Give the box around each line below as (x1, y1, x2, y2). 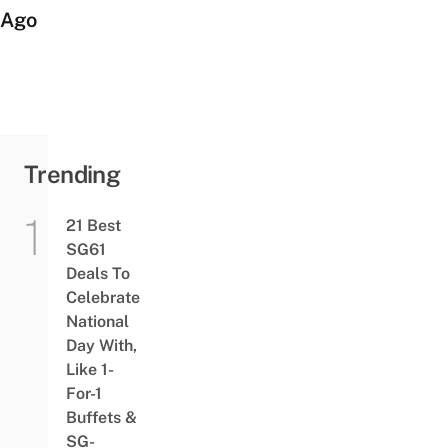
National (65, 311, 129, 331)
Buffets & (65, 407, 137, 427)
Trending (24, 159, 121, 188)
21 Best (65, 215, 121, 235)
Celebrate (65, 287, 140, 307)
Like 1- (65, 359, 114, 379)
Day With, (65, 335, 137, 355)
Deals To (65, 263, 130, 283)
